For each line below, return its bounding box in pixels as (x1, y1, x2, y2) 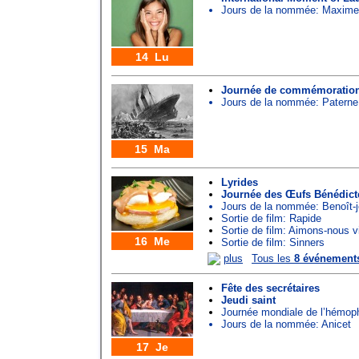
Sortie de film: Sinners (221, 236, 325, 248)
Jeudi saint (221, 294, 276, 307)
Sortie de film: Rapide (221, 212, 321, 224)
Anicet (321, 318, 351, 331)
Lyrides (221, 175, 258, 188)
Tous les (252, 252, 294, 264)
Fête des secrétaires (221, 282, 320, 295)
